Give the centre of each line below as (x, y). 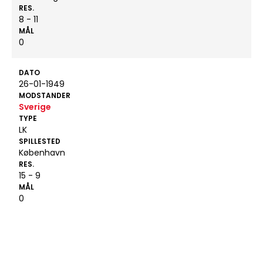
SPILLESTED (40, 141)
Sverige (35, 107)
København (42, 153)
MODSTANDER (45, 95)
